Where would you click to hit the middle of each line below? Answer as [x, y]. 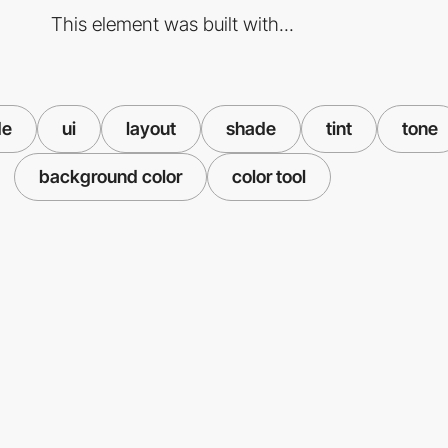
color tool [268, 176]
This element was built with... [172, 23]
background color [110, 176]
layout [151, 128]
